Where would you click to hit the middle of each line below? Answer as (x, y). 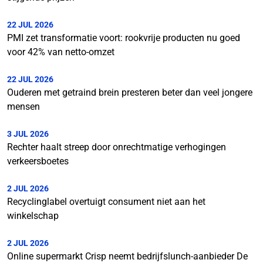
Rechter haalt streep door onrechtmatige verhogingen (117, 147)
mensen (23, 106)
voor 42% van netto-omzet (61, 52)
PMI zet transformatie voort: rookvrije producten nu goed (124, 38)
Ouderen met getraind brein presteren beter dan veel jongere (130, 92)
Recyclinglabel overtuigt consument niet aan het (106, 201)
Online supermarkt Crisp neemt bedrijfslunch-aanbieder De (127, 256)
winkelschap (33, 215)
